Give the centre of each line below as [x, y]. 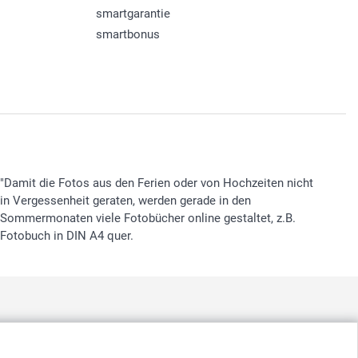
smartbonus [127, 34]
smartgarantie [133, 13]
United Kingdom [153, 346]
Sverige [81, 346]
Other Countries [247, 346]
